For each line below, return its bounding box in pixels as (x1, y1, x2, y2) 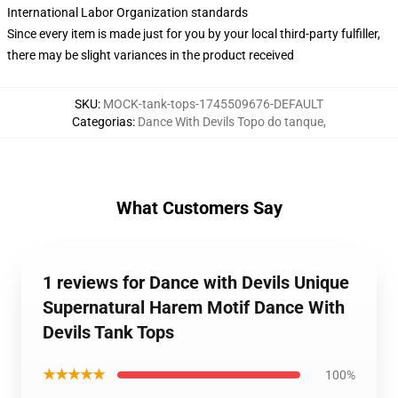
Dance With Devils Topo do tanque (138, 115, 323, 129)
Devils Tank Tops (43, 322, 174, 343)
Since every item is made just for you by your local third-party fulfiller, (7, 27, 380, 41)
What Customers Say (115, 197, 283, 219)
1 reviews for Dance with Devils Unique (43, 272, 349, 293)
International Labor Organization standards (7, 5, 248, 20)
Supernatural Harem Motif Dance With (43, 297, 345, 318)
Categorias (72, 115, 132, 129)
